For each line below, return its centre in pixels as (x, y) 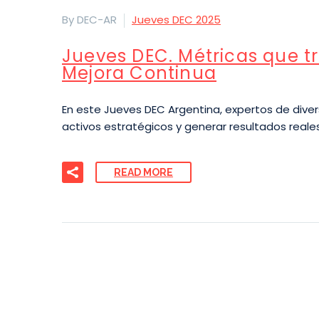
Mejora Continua (139, 73)
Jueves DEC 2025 (176, 20)
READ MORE (143, 172)
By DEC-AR (89, 20)
